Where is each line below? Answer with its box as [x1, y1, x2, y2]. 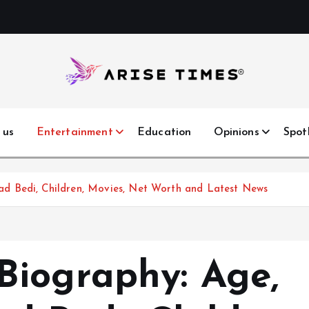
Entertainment [36, 127, 113, 138]
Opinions [213, 127, 259, 138]
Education [137, 127, 192, 138]
